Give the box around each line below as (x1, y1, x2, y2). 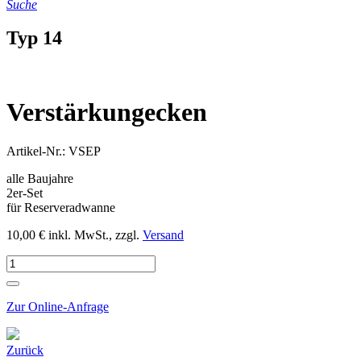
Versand (143, 228, 184, 243)
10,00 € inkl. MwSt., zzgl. (6, 228, 143, 243)
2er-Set (6, 186, 43, 201)
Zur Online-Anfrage (6, 300, 109, 314)
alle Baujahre (6, 172, 73, 186)
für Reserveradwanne (6, 201, 115, 215)
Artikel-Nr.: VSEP (6, 144, 101, 159)
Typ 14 (6, 27, 62, 49)
